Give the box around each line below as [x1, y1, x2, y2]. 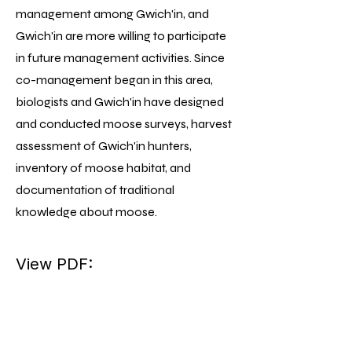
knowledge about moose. [16, 204, 157, 219]
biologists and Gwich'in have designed [16, 94, 224, 109]
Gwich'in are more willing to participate [16, 28, 226, 43]
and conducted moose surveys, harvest [16, 116, 232, 131]
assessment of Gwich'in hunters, [16, 138, 192, 153]
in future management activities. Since [16, 50, 225, 65]
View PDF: [16, 255, 93, 273]
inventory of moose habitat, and [16, 160, 191, 175]
